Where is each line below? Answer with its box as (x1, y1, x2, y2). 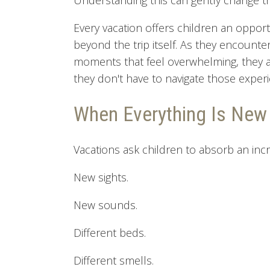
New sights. (74, 170, 128, 184)
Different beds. (74, 225, 146, 240)
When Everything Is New (74, 102, 267, 126)
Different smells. (74, 253, 154, 268)
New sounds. (74, 198, 137, 212)
